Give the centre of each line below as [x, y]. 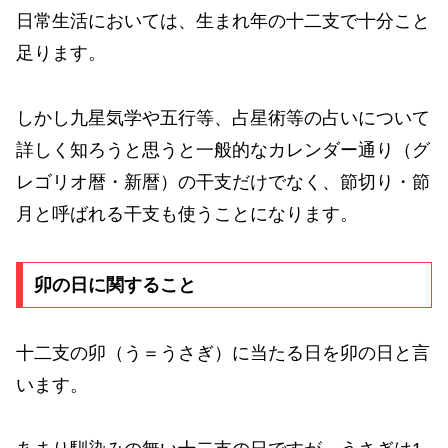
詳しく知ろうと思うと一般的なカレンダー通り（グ [223, 149]
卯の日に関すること [114, 284]
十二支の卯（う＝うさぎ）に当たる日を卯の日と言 [223, 352]
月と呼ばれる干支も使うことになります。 [187, 213]
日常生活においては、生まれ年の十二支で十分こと [223, 21]
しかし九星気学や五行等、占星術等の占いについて [223, 117]
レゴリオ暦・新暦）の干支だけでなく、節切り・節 [223, 181]
